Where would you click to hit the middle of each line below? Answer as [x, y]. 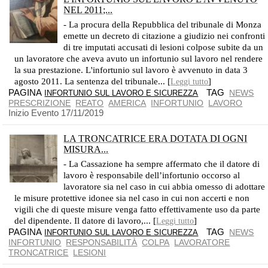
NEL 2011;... [88, 10]
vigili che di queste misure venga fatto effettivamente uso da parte [138, 209]
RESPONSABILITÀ [102, 242]
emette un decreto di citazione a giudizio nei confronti [165, 36]
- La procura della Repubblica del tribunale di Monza [163, 25]
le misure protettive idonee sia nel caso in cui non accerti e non [132, 198]
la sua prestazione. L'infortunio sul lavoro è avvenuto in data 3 [131, 70]
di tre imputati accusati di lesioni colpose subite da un [164, 47]
